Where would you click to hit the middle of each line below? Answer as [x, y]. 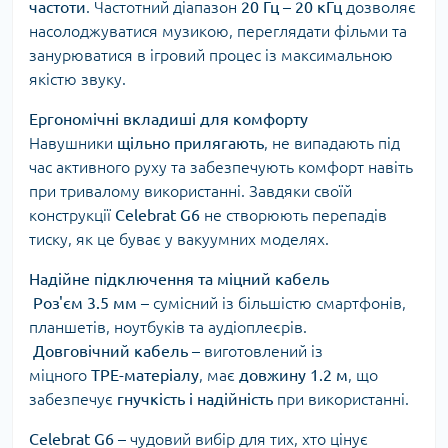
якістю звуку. [77, 79]
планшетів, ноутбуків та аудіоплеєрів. [168, 327]
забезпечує [73, 399]
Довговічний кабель [110, 351]
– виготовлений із [255, 351]
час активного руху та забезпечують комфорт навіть [221, 167]
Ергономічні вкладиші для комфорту [168, 119]
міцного [60, 375]
